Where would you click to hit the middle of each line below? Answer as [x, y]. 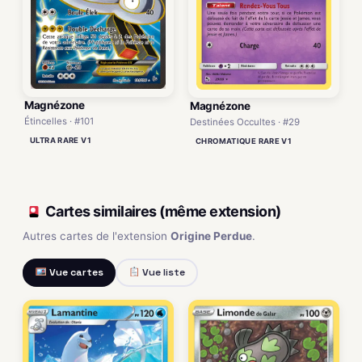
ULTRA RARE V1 [61, 140]
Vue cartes [75, 273]
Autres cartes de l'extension [97, 236]
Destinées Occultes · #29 [245, 122]
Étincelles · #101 [59, 121]
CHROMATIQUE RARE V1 [244, 141]
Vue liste [162, 273]
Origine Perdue [211, 236]
